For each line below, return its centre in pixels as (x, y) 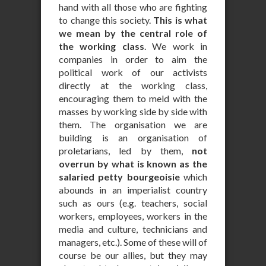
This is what (180, 20)
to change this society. (106, 20)
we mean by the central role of (133, 33)
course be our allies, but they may (133, 255)
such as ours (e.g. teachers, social (133, 203)
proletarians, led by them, (125, 151)
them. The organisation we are (133, 124)
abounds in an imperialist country (133, 190)
